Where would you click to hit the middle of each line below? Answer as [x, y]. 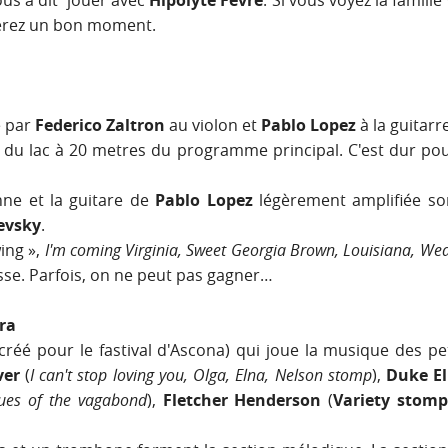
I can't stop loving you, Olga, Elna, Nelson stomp [201, 375]
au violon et [215, 125]
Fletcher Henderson [242, 400]
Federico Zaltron [100, 125]
